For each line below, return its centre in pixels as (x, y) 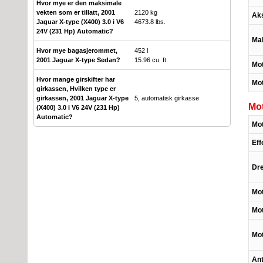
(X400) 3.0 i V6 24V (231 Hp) (78, 107)
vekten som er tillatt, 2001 (76, 12)
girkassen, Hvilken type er (76, 88)
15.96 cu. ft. (151, 60)
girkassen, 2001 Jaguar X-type (82, 98)
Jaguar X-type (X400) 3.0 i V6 (80, 21)
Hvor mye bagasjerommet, (77, 50)
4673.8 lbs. (150, 21)
